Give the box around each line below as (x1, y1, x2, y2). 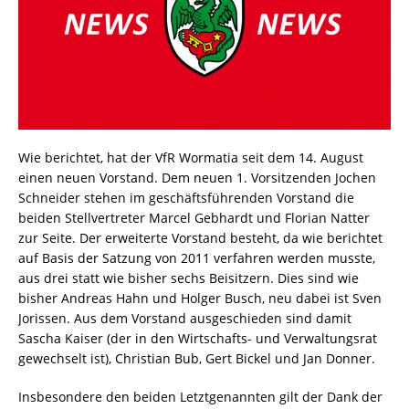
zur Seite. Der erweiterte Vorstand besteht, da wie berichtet (18, 229, 383, 247)
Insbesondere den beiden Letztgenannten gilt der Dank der (18, 388, 383, 406)
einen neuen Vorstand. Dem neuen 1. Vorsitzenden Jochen (18, 169, 376, 187)
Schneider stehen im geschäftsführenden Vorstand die (18, 189, 354, 207)
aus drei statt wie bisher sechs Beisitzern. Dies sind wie (18, 269, 359, 288)
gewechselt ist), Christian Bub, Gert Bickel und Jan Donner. (18, 350, 375, 368)
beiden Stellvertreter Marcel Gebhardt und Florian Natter (18, 209, 370, 227)
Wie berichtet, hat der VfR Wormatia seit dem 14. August (18, 149, 363, 167)
